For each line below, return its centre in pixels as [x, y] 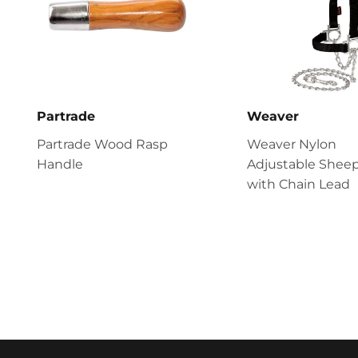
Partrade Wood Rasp [102, 145]
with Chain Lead [298, 185]
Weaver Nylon [291, 145]
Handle [60, 165]
